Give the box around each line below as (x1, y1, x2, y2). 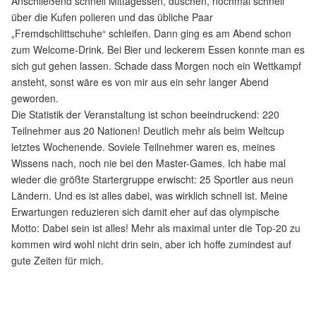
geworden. (11, 90, 59, 105)
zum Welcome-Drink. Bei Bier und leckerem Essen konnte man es (11, 42, 305, 56)
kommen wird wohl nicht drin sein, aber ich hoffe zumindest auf (11, 236, 291, 251)
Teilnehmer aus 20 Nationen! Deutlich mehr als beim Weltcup (11, 123, 284, 138)
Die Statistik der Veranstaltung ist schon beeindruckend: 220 (11, 107, 279, 121)
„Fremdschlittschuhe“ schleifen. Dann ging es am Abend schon (11, 25, 291, 40)
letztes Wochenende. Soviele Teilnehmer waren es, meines (11, 139, 275, 154)
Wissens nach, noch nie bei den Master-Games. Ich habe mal (11, 155, 286, 170)
